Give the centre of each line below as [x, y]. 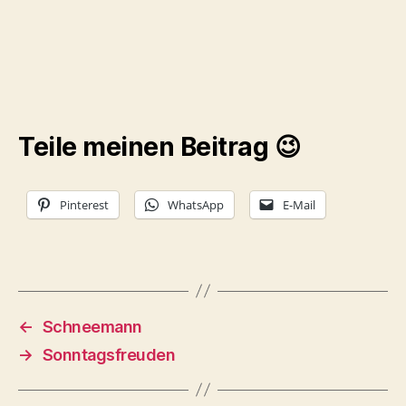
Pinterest [84, 204]
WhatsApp [196, 204]
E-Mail [299, 204]
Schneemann [92, 326]
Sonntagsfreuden [109, 354]
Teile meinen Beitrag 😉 [159, 146]
